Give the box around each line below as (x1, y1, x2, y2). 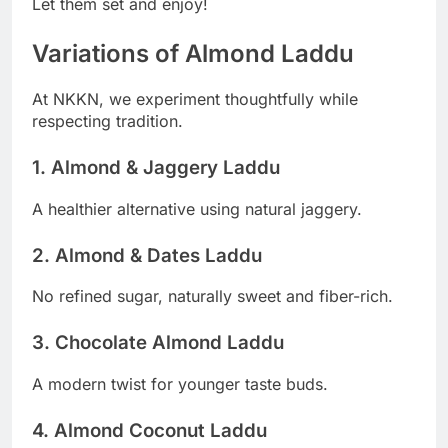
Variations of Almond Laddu (32, 38, 354, 68)
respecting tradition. (32, 110, 183, 131)
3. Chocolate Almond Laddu (32, 331, 284, 355)
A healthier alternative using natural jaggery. (32, 198, 362, 219)
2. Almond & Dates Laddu (32, 243, 262, 267)
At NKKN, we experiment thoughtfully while (32, 88, 358, 109)
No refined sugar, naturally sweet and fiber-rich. (32, 286, 393, 307)
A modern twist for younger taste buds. (32, 373, 328, 394)
